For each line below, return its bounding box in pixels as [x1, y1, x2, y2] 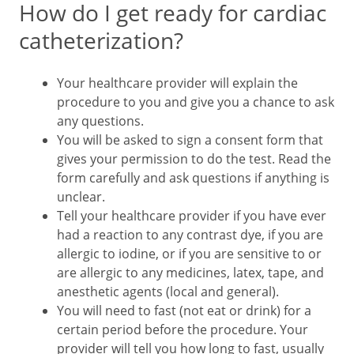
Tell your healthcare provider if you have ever [57, 207, 326, 224]
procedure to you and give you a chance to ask [57, 93, 334, 111]
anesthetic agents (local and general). [57, 283, 279, 300]
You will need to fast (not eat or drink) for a [57, 302, 311, 319]
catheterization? [19, 25, 183, 55]
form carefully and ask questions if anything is [57, 169, 330, 186]
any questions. [57, 112, 144, 130]
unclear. [57, 188, 105, 205]
